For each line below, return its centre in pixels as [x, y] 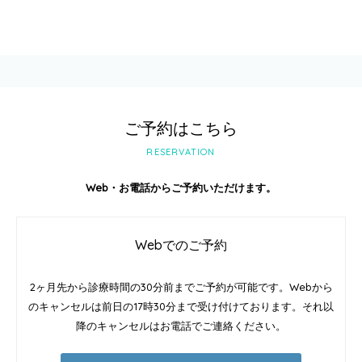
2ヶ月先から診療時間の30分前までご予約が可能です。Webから [181, 287]
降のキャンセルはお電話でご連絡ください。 [181, 326]
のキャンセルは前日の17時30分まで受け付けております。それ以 [181, 306]
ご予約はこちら [181, 128]
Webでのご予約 [181, 245]
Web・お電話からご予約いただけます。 [181, 187]
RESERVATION [181, 152]
